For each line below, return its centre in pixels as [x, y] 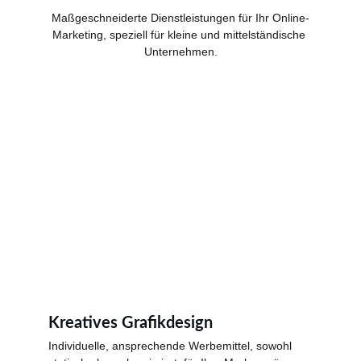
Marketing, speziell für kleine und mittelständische [180, 35]
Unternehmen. [180, 52]
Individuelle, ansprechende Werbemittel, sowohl [172, 346]
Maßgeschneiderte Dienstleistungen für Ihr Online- [180, 18]
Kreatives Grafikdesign [131, 323]
